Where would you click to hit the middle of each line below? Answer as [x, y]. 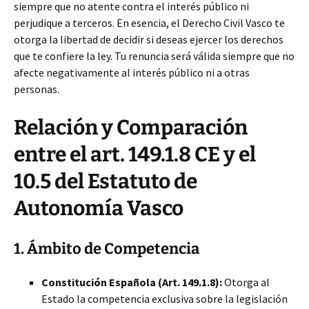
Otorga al [246, 282]
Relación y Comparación [131, 128]
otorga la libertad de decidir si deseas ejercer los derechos [149, 39]
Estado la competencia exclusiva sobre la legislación [165, 299]
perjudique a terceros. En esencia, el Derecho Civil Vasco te [149, 23]
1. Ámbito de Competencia [107, 249]
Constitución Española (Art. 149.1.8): [132, 282]
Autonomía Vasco [99, 208]
